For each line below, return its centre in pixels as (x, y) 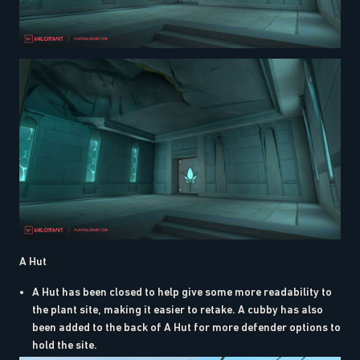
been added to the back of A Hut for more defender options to (186, 327)
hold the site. (65, 344)
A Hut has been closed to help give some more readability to (182, 291)
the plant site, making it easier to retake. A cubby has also (178, 309)
